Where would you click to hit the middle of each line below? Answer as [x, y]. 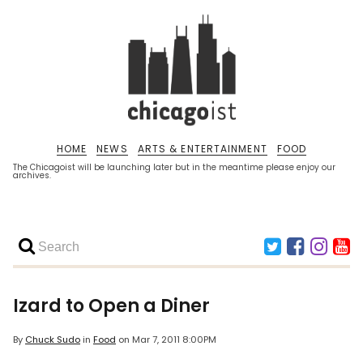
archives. [32, 175]
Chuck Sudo [53, 340]
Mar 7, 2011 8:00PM [174, 340]
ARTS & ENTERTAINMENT [202, 149]
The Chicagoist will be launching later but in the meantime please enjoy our [174, 167]
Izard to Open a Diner [111, 306]
